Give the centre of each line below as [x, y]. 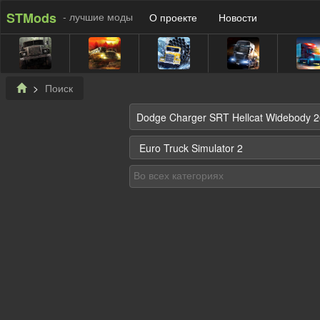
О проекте [173, 17]
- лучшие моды [98, 16]
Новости [238, 17]
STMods [31, 17]
